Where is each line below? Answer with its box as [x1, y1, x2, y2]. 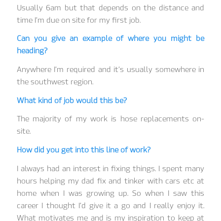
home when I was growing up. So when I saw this [16, 188, 205, 198]
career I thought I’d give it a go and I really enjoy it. [16, 201, 205, 210]
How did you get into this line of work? [16, 146, 150, 155]
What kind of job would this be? [16, 96, 127, 105]
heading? [16, 46, 47, 56]
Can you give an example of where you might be [16, 34, 205, 43]
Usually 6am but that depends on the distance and [16, 3, 205, 12]
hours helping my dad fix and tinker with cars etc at [16, 176, 205, 185]
